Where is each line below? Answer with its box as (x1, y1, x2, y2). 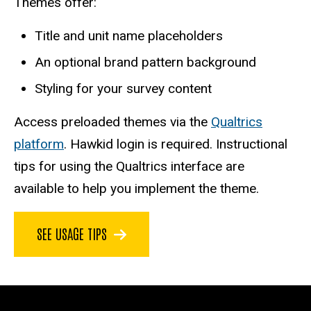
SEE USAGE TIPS (37, 224, 107, 242)
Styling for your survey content (35, 81, 212, 97)
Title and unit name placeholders (35, 28, 223, 44)
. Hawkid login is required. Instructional (64, 135, 287, 152)
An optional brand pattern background (35, 54, 256, 71)
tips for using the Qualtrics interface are (14, 158, 244, 174)
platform (14, 135, 64, 152)
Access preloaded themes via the (14, 113, 211, 130)
